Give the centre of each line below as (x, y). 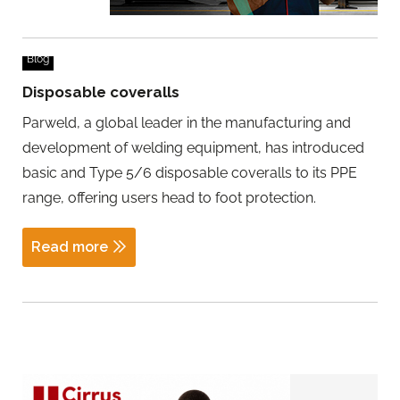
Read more (70, 246)
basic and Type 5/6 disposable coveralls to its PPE (190, 172)
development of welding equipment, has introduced (193, 147)
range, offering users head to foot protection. (169, 197)
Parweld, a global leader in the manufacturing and (187, 122)
